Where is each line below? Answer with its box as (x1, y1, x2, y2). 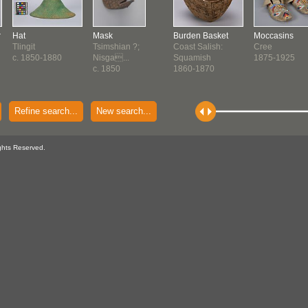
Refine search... (14, 106, 78, 116)
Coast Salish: (173, 42, 223, 52)
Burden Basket (173, 31, 228, 41)
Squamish (173, 53, 211, 63)
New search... (96, 106, 151, 116)
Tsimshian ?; (93, 42, 140, 52)
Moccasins (254, 31, 294, 41)
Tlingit (12, 42, 35, 52)
